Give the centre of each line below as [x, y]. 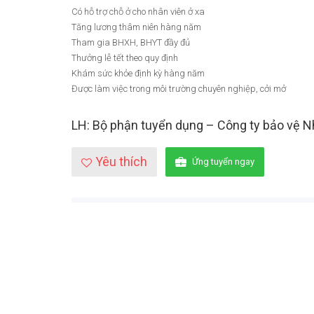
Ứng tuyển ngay [223, 161]
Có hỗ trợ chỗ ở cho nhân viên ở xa [138, 11]
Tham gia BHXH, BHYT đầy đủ [131, 42]
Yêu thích [121, 161]
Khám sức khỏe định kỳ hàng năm [138, 73]
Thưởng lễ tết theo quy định [125, 57]
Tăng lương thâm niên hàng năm [136, 27]
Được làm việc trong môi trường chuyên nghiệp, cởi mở [179, 88]
